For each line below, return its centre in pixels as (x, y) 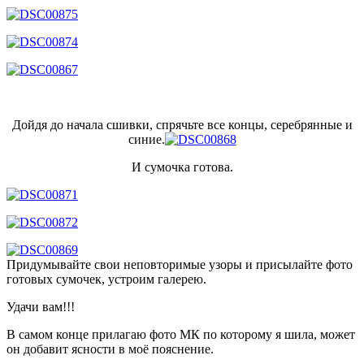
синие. (146, 139)
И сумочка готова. (182, 167)
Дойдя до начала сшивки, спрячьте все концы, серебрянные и (182, 124)
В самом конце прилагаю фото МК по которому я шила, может (181, 334)
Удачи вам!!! (41, 306)
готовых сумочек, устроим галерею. (106, 279)
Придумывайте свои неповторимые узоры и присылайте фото (180, 264)
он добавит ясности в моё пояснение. (110, 349)
